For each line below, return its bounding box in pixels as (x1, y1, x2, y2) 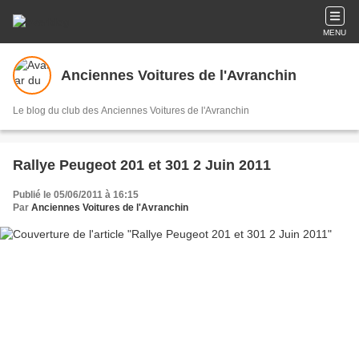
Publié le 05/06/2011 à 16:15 (13, 189, 139, 200)
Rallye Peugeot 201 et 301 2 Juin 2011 (13, 157, 271, 173)
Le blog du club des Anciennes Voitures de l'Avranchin (13, 105, 249, 116)
